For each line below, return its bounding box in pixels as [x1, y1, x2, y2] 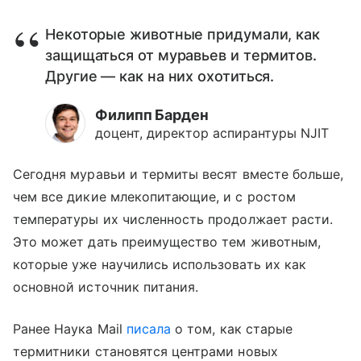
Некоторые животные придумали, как [45, 25, 321, 43]
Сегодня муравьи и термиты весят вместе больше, [13, 165, 344, 182]
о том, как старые [171, 320, 293, 337]
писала [126, 320, 172, 337]
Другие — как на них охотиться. [45, 67, 275, 85]
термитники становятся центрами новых [13, 342, 278, 359]
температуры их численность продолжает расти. [13, 210, 334, 227]
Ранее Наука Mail [13, 320, 127, 337]
